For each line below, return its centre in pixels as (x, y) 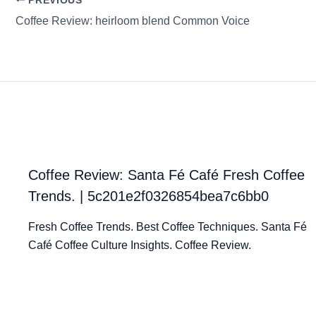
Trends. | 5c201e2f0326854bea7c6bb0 (148, 196)
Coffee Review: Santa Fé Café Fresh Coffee (166, 175)
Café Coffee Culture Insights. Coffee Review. (140, 245)
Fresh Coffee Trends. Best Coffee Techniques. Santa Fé (168, 226)
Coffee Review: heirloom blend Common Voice (133, 20)
